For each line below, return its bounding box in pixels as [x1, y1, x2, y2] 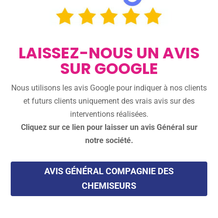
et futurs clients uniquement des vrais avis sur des [23, 96, 195, 106]
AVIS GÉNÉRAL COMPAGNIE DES [44, 166, 174, 177]
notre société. [85, 136, 133, 145]
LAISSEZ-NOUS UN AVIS [18, 42, 200, 64]
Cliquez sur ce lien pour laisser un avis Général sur [20, 123, 198, 132]
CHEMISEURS [82, 181, 136, 191]
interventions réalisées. [70, 109, 148, 119]
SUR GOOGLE [60, 57, 158, 79]
